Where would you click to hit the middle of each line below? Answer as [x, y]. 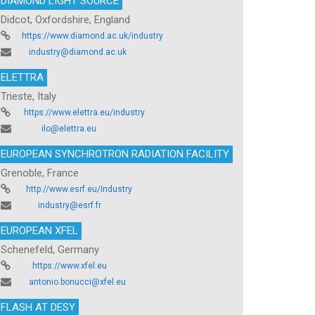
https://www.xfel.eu [70, 265]
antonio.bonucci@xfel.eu [77, 282]
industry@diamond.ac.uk [78, 52]
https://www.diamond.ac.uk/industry [92, 36]
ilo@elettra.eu [69, 128]
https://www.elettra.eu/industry [84, 112]
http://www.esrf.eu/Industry [79, 189]
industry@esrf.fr [70, 205]
